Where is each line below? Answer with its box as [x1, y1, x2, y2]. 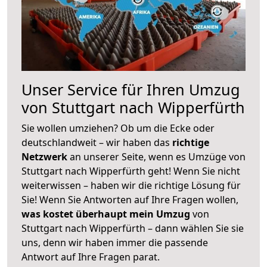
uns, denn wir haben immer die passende [21, 235, 208, 249]
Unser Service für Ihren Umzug [21, 79, 240, 100]
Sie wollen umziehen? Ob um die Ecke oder [21, 121, 215, 135]
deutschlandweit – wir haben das [21, 135, 172, 149]
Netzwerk [21, 150, 70, 163]
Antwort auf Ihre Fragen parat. [21, 250, 160, 263]
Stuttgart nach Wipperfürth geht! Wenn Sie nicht [21, 164, 240, 178]
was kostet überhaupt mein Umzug [21, 207, 190, 221]
